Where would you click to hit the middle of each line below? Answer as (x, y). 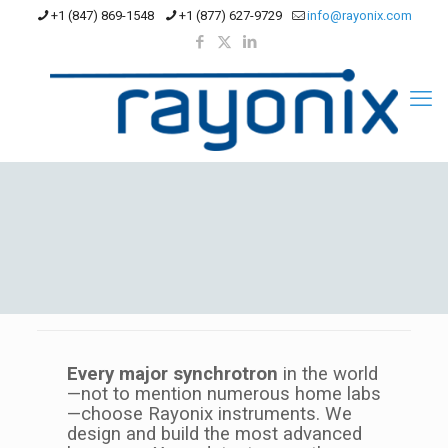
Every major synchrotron (174, 373)
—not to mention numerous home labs (223, 393)
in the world (330, 373)
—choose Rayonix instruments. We (209, 413)
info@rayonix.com (359, 15)
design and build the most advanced (214, 433)
